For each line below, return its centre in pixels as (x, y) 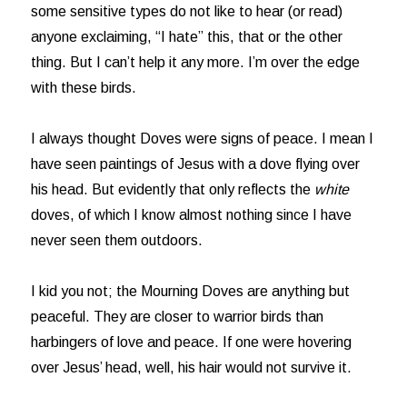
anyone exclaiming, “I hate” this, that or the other (187, 37)
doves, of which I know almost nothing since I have (192, 215)
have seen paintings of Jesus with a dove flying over (196, 164)
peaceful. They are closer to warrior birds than (178, 317)
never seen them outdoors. (117, 240)
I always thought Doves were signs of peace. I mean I (203, 139)
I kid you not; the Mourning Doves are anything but (191, 291)
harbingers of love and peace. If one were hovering (192, 342)
